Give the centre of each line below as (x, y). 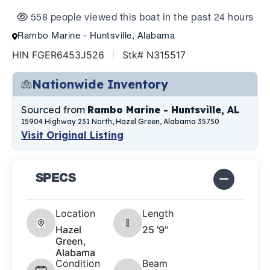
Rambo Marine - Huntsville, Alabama (96, 37)
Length (158, 214)
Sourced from (54, 110)
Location (75, 214)
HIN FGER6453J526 (58, 55)
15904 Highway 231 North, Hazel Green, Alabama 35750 (120, 122)
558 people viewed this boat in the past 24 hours (141, 19)
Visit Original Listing (72, 135)
